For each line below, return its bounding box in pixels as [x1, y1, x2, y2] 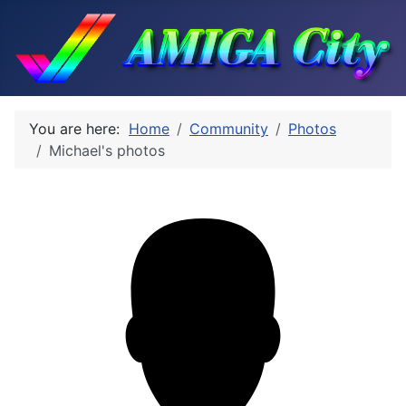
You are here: [29, 120, 129, 138]
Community [189, 120, 268, 138]
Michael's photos [49, 141, 165, 159]
